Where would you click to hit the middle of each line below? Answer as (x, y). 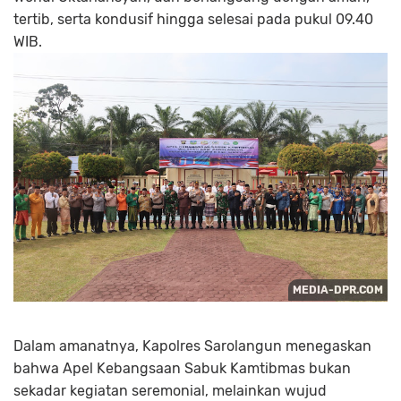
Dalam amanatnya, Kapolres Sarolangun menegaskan (192, 346)
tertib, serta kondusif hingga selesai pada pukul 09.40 (193, 20)
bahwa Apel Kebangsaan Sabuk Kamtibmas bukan (182, 369)
